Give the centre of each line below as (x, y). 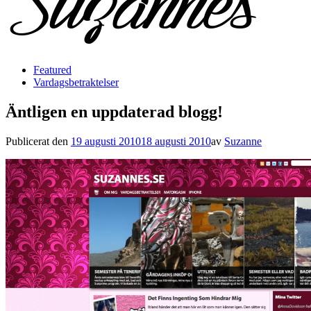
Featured (52, 70)
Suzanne (243, 141)
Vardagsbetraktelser (76, 82)
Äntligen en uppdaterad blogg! (114, 111)
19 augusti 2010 (106, 141)
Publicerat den (38, 141)
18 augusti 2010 (176, 141)
